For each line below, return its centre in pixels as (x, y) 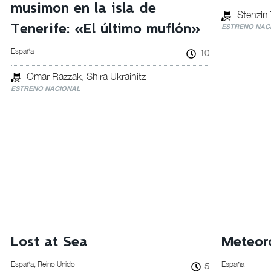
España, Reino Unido (43, 264)
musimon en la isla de (83, 9)
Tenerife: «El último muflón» (106, 29)
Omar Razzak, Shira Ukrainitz (86, 76)
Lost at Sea (49, 242)
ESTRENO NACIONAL (45, 88)
